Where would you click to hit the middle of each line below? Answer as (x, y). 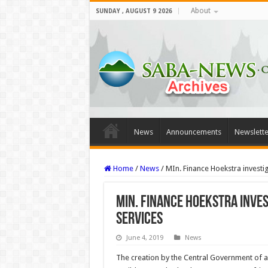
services (139, 220)
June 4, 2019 (144, 238)
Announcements (194, 132)
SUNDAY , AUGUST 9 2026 (134, 11)
